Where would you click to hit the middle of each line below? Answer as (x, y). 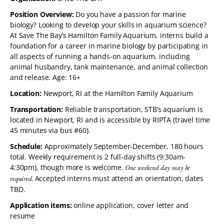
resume (23, 216)
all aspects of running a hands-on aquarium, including (100, 56)
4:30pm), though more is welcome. (68, 167)
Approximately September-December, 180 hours (124, 146)
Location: (26, 93)
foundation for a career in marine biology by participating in (109, 46)
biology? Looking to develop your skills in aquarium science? (108, 25)
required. (22, 178)
